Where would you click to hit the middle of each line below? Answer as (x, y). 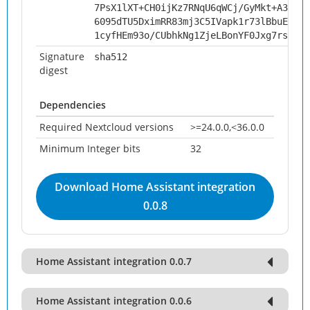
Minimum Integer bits (90, 148)
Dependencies (73, 105)
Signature (62, 56)
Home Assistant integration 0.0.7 (114, 261)
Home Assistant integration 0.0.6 (114, 301)
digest (54, 70)
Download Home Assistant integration (155, 187)
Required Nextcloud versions (107, 127)
